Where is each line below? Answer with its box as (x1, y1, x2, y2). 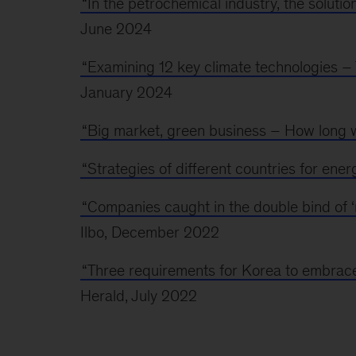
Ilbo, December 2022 (79, 222, 219, 241)
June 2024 (79, 19, 152, 37)
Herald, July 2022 (79, 286, 197, 304)
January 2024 (79, 83, 172, 101)
